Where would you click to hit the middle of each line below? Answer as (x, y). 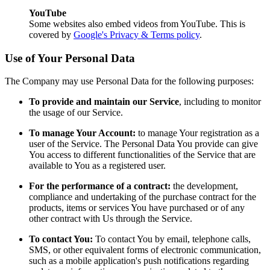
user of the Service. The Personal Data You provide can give (143, 144)
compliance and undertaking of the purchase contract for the (143, 197)
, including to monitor (220, 102)
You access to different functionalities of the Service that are (142, 155)
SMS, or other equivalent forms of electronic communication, (145, 250)
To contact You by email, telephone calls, (172, 239)
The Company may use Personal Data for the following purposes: (129, 81)
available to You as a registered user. (97, 166)
